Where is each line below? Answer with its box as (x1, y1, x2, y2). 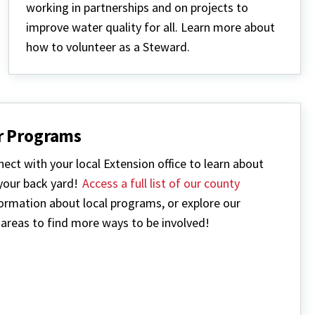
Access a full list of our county (82, 175, 240, 192)
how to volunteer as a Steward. (25, 39, 190, 56)
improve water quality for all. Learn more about (25, 19, 275, 36)
